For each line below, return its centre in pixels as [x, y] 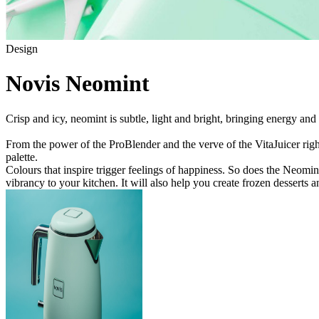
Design [22, 48]
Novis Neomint [78, 84]
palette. [22, 157]
